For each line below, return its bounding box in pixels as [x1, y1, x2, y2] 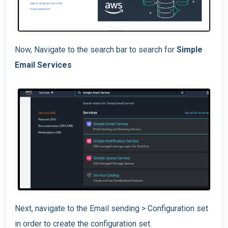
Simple [177, 44, 203, 54]
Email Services [15, 60, 72, 70]
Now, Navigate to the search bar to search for [15, 44, 177, 54]
